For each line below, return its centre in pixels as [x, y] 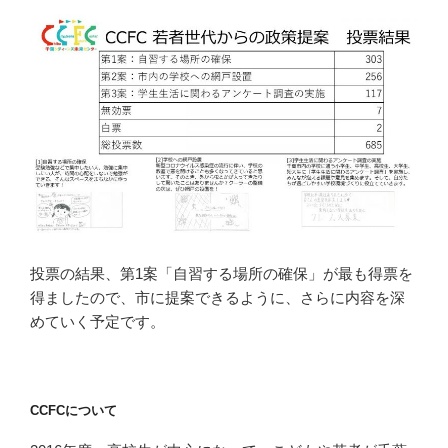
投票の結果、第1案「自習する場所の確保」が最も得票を [221, 274]
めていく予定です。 [97, 322]
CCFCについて [73, 410]
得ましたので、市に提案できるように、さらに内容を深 [217, 298]
